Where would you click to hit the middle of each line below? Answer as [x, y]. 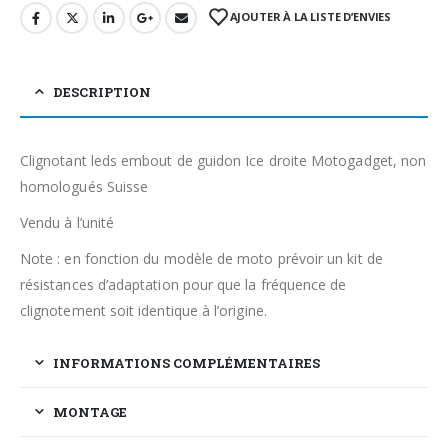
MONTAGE [90, 411]
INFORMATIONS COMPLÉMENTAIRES [186, 362]
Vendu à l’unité [67, 222]
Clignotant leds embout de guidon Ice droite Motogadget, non [223, 160]
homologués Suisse [84, 186]
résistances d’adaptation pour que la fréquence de [183, 284]
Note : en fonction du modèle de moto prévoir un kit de [201, 258]
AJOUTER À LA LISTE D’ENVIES [310, 17]
